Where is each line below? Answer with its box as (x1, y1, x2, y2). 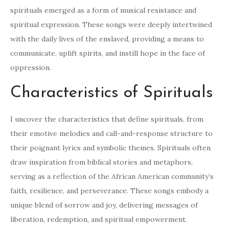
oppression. (10, 63, 51, 73)
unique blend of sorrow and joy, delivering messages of (10, 200, 198, 210)
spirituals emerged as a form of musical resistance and (10, 6, 196, 15)
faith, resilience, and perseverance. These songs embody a (10, 186, 209, 196)
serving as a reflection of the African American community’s (10, 172, 214, 181)
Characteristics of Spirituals (10, 85, 213, 102)
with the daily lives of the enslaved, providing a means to (10, 34, 204, 44)
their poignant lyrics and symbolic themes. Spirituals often (10, 143, 211, 153)
